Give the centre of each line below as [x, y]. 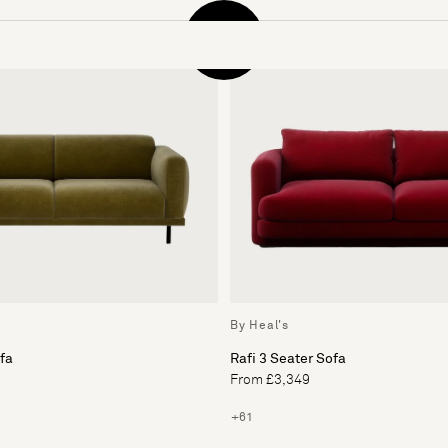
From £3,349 [270, 379]
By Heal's [259, 325]
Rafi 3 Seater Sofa [288, 358]
